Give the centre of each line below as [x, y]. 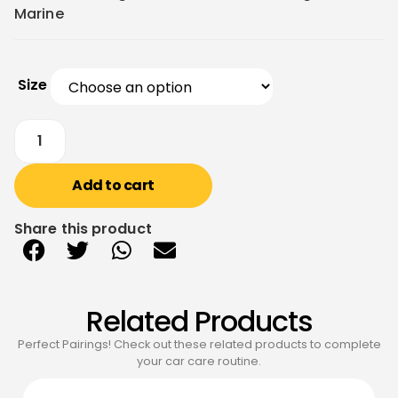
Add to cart [113, 185]
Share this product [83, 228]
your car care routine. [199, 362]
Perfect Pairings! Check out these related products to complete [199, 345]
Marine [39, 13]
